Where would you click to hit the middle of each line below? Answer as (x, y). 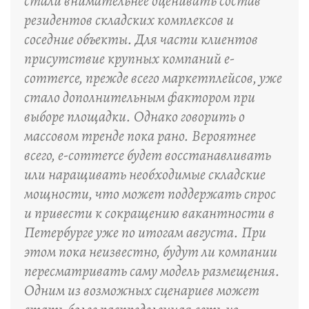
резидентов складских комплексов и (129, 20)
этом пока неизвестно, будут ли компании (151, 252)
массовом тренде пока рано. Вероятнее (140, 136)
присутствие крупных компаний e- (129, 59)
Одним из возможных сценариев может (142, 290)
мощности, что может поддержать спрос (150, 194)
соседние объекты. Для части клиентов (141, 39)
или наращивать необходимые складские (145, 175)
